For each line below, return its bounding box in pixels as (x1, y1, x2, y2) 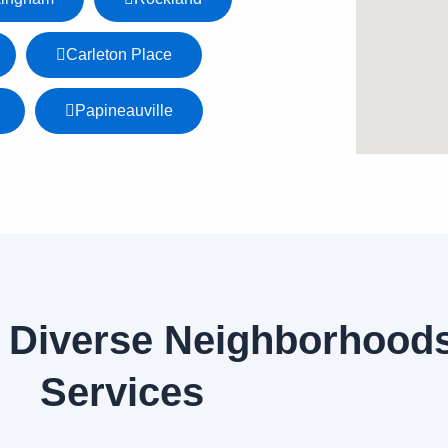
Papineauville (75, 102, 173, 120)
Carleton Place (66, 46, 172, 64)
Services (40, 370, 204, 415)
